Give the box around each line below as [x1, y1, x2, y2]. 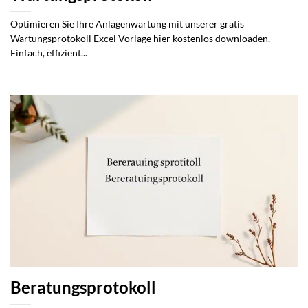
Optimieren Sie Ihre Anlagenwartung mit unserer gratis [10, 18, 244, 30]
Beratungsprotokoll [10, 277, 156, 297]
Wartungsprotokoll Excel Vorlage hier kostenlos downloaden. [10, 32, 270, 44]
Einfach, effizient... [10, 47, 87, 58]
